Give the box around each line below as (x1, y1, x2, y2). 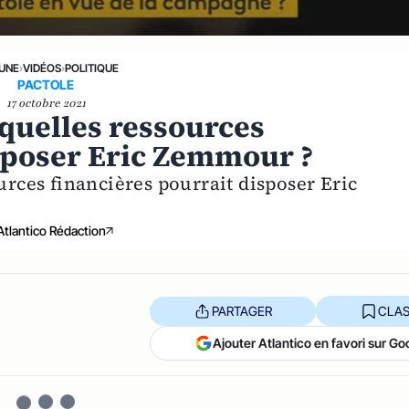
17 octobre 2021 (5, 96, 86, 111)
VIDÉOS (23, 61, 62, 76)
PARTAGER (211, 302, 272, 319)
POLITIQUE (65, 61, 120, 76)
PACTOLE (17, 77, 75, 93)
